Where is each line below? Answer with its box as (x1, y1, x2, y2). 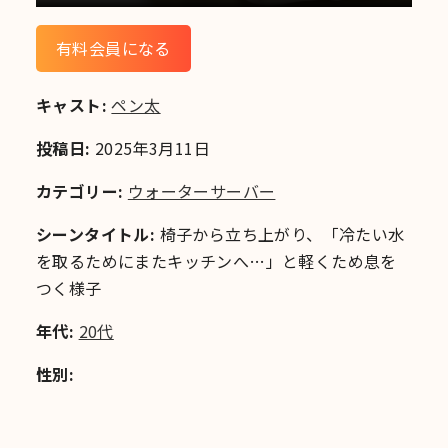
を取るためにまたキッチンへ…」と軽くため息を (36, 248, 397, 273)
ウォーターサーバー (127, 178, 276, 203)
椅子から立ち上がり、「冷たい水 (155, 221, 405, 246)
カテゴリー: (36, 178, 124, 203)
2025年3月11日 (90, 135, 211, 160)
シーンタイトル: (36, 221, 156, 246)
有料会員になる (56, 35, 171, 60)
